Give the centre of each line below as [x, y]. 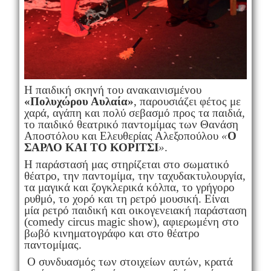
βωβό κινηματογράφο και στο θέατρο [112, 233]
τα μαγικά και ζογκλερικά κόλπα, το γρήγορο [129, 188]
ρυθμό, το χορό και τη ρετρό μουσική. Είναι [126, 199]
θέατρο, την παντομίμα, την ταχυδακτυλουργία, [135, 176]
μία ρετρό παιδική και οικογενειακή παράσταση [135, 211]
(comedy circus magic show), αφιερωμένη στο [131, 222]
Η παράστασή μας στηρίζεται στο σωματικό [126, 165]
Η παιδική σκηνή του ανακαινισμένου [113, 90]
